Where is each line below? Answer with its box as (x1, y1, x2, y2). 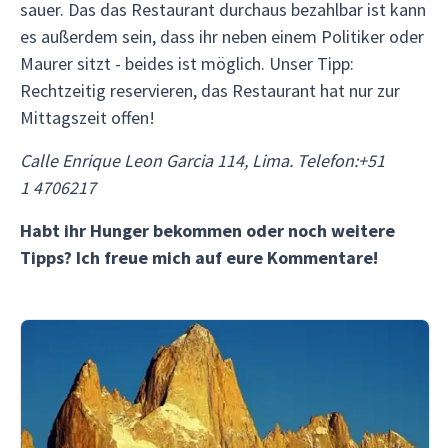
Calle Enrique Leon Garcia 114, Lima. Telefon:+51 (20, 149, 385, 172)
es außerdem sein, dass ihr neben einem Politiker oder (20, 25, 424, 48)
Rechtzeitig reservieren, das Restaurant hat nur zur (20, 79, 400, 102)
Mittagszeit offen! (20, 106, 155, 129)
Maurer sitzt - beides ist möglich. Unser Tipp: (20, 52, 354, 75)
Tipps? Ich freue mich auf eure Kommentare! (20, 246, 378, 269)
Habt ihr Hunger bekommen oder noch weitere (20, 219, 395, 242)
